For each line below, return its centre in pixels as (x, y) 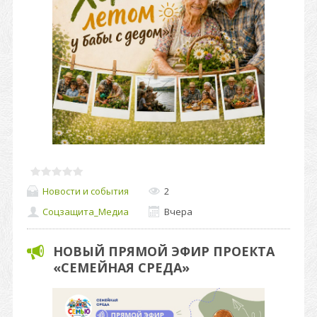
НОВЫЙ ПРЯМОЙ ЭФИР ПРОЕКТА (164, 251)
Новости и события (86, 191)
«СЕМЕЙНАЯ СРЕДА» (121, 267)
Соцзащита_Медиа (86, 212)
